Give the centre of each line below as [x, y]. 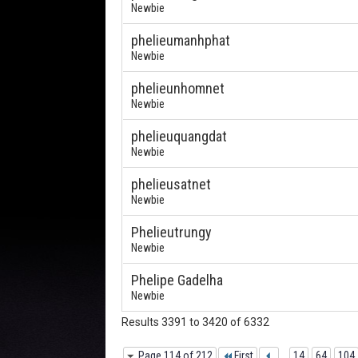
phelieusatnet [171, 184]
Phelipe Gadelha [177, 280]
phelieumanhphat [181, 40]
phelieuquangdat [179, 136]
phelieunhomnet [178, 88]
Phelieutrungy [171, 232]
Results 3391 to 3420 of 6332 [195, 322]
